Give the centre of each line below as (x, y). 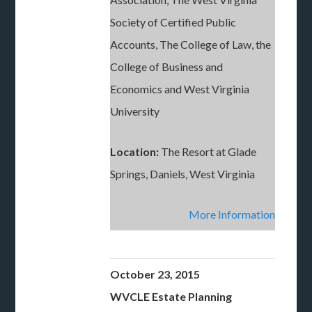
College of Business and (167, 67)
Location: (135, 151)
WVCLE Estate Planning (171, 296)
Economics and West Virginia (180, 89)
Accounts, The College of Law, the (191, 44)
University (135, 111)
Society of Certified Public (173, 22)
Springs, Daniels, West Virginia (183, 174)
